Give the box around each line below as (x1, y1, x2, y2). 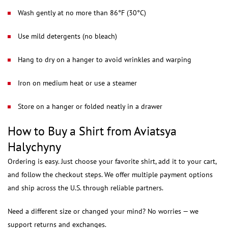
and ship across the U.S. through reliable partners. (8, 183, 163, 192)
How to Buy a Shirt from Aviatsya (8, 123, 177, 139)
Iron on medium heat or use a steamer (18, 78, 137, 88)
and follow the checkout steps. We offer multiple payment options (8, 170, 213, 179)
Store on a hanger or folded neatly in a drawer (18, 102, 162, 111)
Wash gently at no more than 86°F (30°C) (18, 8, 146, 17)
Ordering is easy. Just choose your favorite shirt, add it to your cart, (8, 157, 216, 166)
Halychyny (8, 139, 61, 155)
